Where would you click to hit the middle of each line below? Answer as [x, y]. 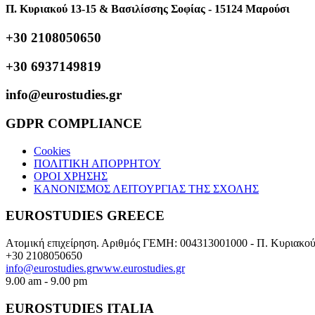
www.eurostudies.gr [140, 269]
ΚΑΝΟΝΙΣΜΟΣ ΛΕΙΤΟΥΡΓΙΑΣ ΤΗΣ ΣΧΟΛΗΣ [146, 188]
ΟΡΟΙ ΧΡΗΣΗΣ [71, 176]
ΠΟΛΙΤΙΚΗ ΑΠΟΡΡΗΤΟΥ [97, 163]
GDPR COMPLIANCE [74, 123]
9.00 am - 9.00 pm [46, 281]
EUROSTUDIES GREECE [85, 216]
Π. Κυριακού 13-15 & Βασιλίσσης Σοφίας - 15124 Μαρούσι [148, 8]
